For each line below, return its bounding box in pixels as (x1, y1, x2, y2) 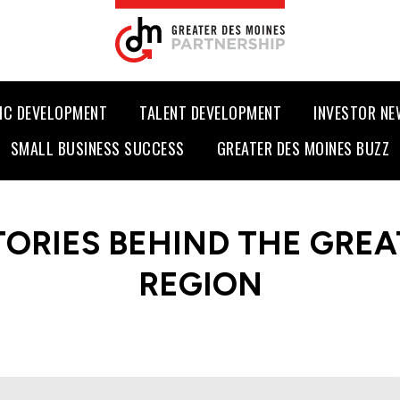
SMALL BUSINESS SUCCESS (10, 136, 185, 160)
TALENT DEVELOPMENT (139, 101, 282, 125)
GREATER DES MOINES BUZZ (216, 136, 390, 160)
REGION (137, 265, 262, 304)
